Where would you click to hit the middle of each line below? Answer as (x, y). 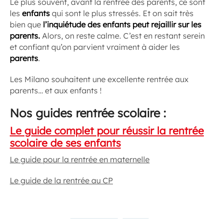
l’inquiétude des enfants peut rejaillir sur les (122, 24)
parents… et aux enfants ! (56, 90)
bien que (26, 24)
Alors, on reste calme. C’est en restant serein (122, 35)
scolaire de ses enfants (65, 142)
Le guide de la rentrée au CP (61, 180)
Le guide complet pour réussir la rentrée (107, 130)
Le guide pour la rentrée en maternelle (80, 159)
